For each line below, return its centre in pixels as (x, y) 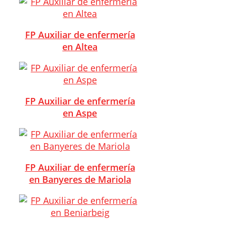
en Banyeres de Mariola (80, 179)
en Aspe (80, 113)
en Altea (80, 46)
